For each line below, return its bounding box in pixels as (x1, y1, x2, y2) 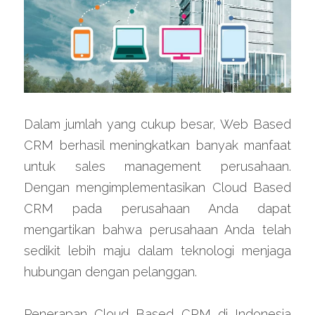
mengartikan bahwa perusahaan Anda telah (24, 222, 291, 238)
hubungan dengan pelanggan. (24, 264, 197, 280)
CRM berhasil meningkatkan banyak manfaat (24, 138, 291, 153)
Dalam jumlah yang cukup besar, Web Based (24, 117, 291, 132)
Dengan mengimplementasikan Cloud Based (24, 180, 291, 195)
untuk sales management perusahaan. (24, 159, 291, 174)
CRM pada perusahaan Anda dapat (24, 201, 291, 217)
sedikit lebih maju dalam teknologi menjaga (24, 243, 291, 259)
